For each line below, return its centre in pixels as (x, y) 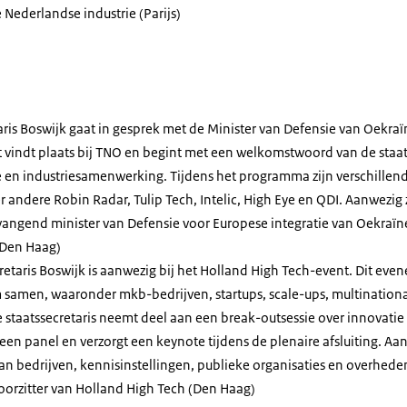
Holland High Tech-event (274, 270)
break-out (251, 318)
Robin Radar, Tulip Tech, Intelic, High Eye (174, 199)
